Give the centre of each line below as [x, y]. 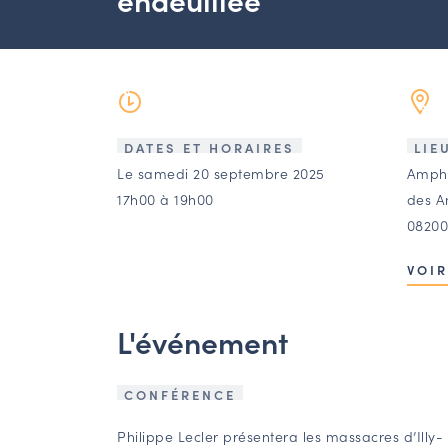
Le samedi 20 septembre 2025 [221, 173]
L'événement [202, 341]
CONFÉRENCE [180, 395]
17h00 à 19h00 [165, 199]
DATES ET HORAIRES [209, 148]
